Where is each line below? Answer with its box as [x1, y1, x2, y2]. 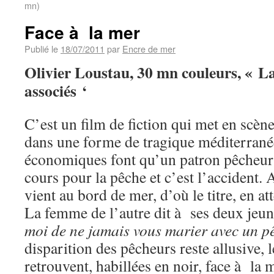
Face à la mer [24, 20, 140, 45]
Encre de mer [122, 42, 176, 55]
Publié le [24, 42, 58, 55]
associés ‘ [24, 79, 87, 102]
